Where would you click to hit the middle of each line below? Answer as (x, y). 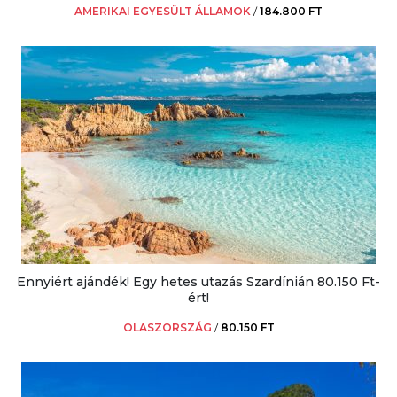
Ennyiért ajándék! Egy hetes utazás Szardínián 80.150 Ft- (198, 281)
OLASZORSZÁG (167, 327)
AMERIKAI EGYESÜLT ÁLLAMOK (163, 11)
